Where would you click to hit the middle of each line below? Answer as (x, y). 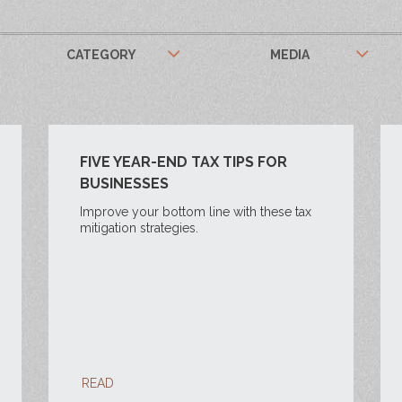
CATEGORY (102, 55)
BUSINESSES (124, 184)
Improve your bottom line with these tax (195, 212)
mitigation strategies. (139, 228)
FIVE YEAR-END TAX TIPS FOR (183, 162)
